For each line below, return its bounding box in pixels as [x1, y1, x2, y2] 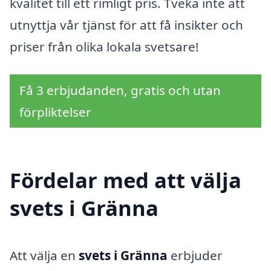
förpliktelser [19, 103, 91, 120]
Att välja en [10, 247, 79, 264]
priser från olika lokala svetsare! [10, 38, 199, 55]
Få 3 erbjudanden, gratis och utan [19, 81, 221, 99]
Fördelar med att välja [10, 166, 241, 195]
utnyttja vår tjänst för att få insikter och [10, 16, 243, 33]
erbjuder [168, 247, 223, 264]
